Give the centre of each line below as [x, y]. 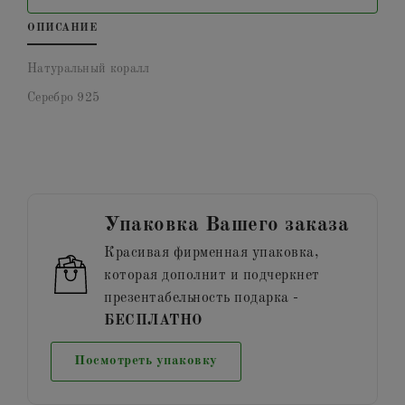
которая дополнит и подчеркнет [212, 275]
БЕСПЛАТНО [153, 320]
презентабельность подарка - [202, 298]
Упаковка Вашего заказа [227, 224]
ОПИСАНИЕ [62, 28]
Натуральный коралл [89, 68]
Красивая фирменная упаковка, [212, 253]
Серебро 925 [64, 97]
